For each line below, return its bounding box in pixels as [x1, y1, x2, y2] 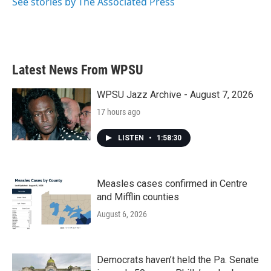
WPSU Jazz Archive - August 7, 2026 [97, 89, 253, 100]
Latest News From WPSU [12, 62, 143, 77]
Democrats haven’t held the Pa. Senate [97, 254, 259, 266]
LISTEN [118, 134, 146, 142]
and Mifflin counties [97, 191, 179, 203]
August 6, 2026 [97, 209, 147, 219]
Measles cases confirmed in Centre [97, 178, 247, 189]
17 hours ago [97, 107, 140, 117]
